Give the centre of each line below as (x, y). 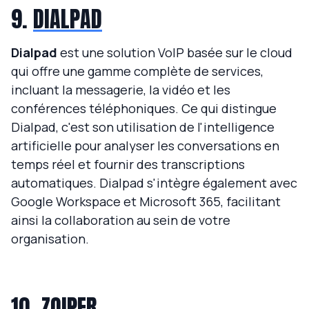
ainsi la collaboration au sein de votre (121, 220)
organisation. (50, 239)
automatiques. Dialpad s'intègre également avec (154, 183)
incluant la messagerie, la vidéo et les (121, 90)
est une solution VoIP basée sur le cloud (175, 53)
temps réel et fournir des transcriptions (128, 165)
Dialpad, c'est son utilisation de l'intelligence (143, 127)
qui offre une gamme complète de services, (137, 71)
